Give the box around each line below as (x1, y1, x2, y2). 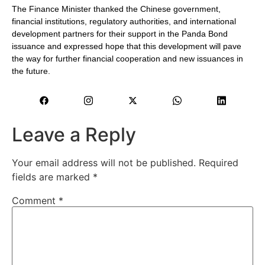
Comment (12, 195, 59, 207)
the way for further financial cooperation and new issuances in (12, 53, 243, 63)
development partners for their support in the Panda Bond (12, 28, 228, 38)
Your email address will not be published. (12, 157, 196, 169)
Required (199, 157, 238, 169)
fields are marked (12, 171, 93, 183)
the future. (12, 66, 50, 76)
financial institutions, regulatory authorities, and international (12, 16, 236, 26)
